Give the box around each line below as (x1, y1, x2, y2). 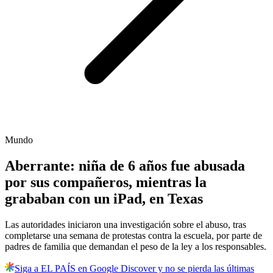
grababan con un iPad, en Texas (5, 191, 203, 207)
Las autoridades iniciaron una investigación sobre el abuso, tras (5, 219, 246, 230)
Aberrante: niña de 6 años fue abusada (5, 158, 245, 174)
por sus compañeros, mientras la (5, 174, 207, 191)
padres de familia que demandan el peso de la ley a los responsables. (5, 241, 266, 252)
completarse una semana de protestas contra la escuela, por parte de (5, 230, 262, 241)
